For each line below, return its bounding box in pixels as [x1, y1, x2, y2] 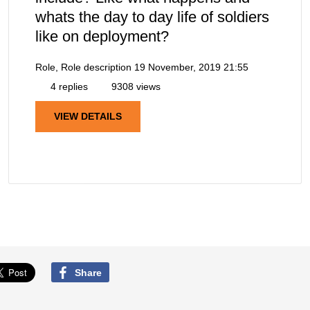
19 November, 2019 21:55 [134, 62, 248, 73]
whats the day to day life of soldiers [35, 8, 269, 26]
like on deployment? [35, 28, 169, 46]
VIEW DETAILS [54, 111, 122, 122]
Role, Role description [35, 62, 131, 73]
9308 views [109, 81, 161, 93]
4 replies [48, 81, 88, 93]
